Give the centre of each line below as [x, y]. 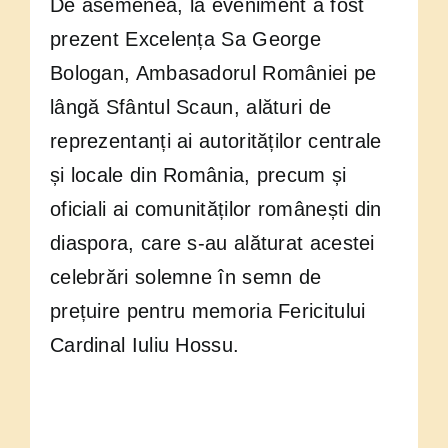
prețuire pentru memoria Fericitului [207, 311]
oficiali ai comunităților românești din [215, 209]
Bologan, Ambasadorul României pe [213, 73]
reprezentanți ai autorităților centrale [215, 141]
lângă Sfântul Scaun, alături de [190, 107]
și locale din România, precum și [198, 175]
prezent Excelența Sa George [185, 39]
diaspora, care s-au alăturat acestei [212, 243]
